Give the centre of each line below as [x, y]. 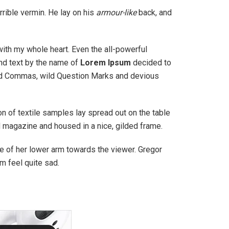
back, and [154, 13]
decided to [151, 63]
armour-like [116, 13]
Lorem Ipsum [105, 63]
